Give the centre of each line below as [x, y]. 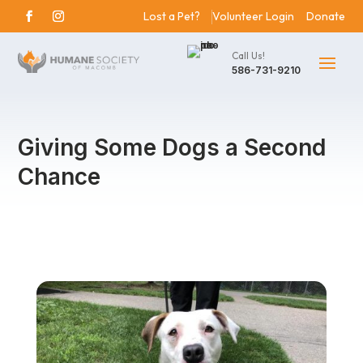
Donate [325, 17]
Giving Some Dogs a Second [172, 147]
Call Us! [248, 55]
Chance [60, 176]
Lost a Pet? [171, 17]
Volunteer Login [253, 17]
